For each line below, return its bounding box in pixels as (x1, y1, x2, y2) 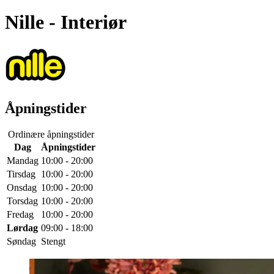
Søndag (7, 235, 36, 246)
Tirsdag (7, 168, 35, 179)
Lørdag (7, 222, 38, 233)
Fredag (7, 209, 34, 220)
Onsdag (7, 182, 37, 193)
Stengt (41, 235, 65, 246)
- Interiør (49, 11, 127, 34)
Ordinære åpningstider (8, 128, 94, 139)
